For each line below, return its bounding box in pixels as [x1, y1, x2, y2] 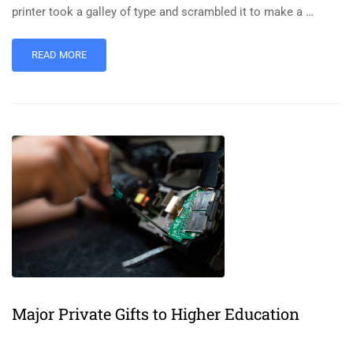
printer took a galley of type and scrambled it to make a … [12, 4, 314, 19]
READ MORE [32, 48, 87, 61]
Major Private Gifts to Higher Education [12, 303, 299, 324]
